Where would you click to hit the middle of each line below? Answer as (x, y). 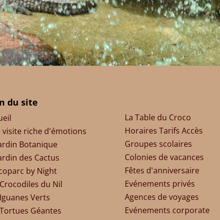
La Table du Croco (158, 117)
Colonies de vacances (164, 157)
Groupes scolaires (158, 144)
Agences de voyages (162, 197)
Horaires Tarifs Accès (164, 130)
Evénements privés (160, 183)
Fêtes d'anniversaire (162, 170)
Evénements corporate (167, 210)
